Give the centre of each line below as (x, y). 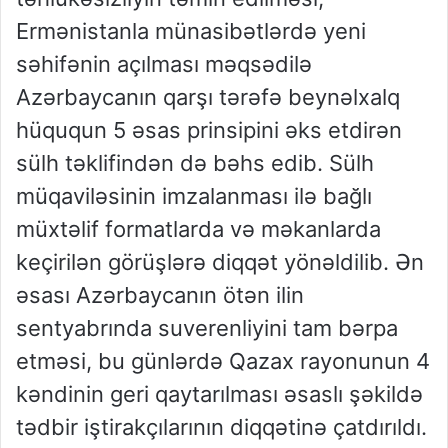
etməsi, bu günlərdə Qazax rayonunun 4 (223, 361)
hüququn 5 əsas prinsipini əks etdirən (209, 130)
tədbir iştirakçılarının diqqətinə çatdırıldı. (221, 427)
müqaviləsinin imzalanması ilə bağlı (194, 196)
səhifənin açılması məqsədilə (164, 64)
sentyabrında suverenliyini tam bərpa (207, 328)
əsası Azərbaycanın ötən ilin (160, 295)
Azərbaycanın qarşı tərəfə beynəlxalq (208, 97)
